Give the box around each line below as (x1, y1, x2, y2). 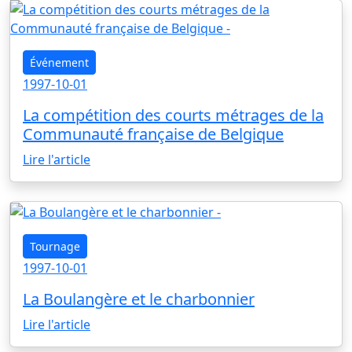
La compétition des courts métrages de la (23, 104, 324, 126)
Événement (30, 54, 89, 70)
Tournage (30, 239, 80, 255)
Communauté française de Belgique (23, 123, 284, 145)
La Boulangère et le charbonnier (23, 288, 255, 310)
